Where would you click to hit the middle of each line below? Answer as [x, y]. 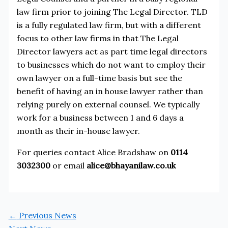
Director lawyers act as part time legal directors [112, 51]
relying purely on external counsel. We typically [108, 104]
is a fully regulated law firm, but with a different [109, 25]
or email [68, 165]
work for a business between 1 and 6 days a [100, 117]
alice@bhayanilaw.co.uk [131, 165]
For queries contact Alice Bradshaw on [93, 152]
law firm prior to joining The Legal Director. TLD [112, 11]
